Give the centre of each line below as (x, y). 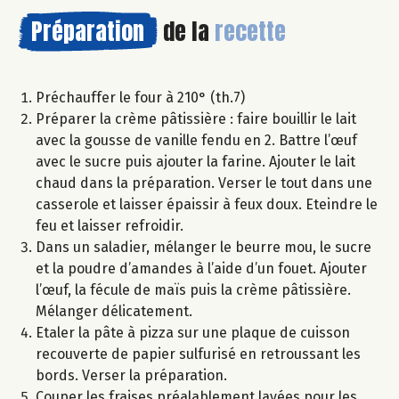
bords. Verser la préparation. (131, 376)
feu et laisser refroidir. (110, 226)
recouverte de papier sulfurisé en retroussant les (198, 354)
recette (250, 32)
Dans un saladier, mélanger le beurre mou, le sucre (204, 248)
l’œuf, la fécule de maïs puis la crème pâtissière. (193, 290)
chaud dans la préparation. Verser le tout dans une (204, 183)
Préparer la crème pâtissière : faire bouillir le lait (196, 119)
